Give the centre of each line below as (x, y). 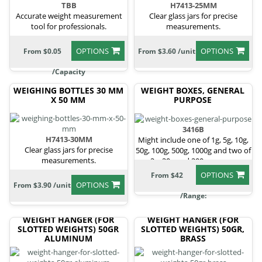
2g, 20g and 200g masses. (193, 161)
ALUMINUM (68, 238)
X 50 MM (68, 99)
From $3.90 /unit (42, 185)
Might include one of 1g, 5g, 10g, (193, 140)
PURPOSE (193, 99)
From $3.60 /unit (167, 51)
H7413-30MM (69, 139)
